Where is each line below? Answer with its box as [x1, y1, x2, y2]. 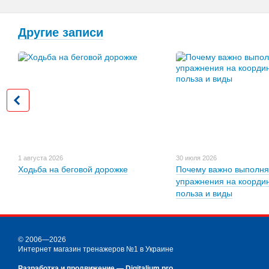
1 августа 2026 [18, 154, 63, 162]
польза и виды [175, 188, 232, 198]
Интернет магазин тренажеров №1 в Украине [18, 245, 174, 253]
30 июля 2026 [175, 154, 217, 162]
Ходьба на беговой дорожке [18, 164, 128, 174]
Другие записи [18, 25, 103, 39]
